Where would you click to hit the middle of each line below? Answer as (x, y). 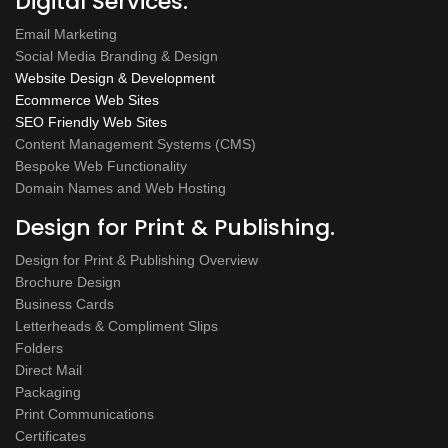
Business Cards (64, 303)
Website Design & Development (115, 77)
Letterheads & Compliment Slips (116, 325)
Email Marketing (66, 33)
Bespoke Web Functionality (101, 165)
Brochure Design (68, 281)
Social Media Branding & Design (116, 55)
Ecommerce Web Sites (87, 99)
